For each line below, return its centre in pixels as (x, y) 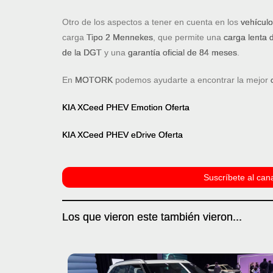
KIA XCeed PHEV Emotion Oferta (126, 108)
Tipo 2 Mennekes (120, 37)
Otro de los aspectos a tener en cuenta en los (151, 22)
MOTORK (94, 80)
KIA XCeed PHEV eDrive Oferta (122, 135)
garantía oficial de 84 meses (183, 53)
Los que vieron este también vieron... (152, 217)
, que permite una (188, 37)
